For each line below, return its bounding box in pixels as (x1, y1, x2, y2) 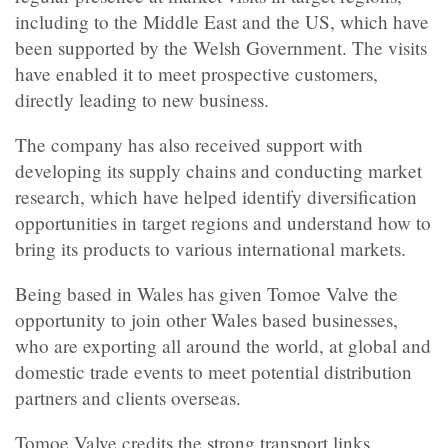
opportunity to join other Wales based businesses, (15, 307, 398, 333)
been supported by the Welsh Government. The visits (15, 34, 427, 60)
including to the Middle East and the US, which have (15, 8, 429, 34)
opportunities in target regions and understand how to (15, 209, 431, 235)
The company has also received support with (15, 131, 363, 157)
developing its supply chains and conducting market (15, 157, 422, 183)
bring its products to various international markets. (15, 235, 406, 261)
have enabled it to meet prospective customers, (15, 60, 378, 86)
